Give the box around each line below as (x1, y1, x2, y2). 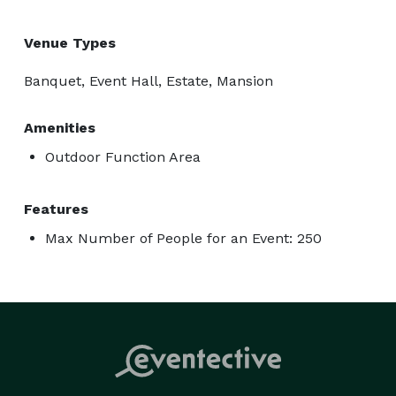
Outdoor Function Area (45, 148, 201, 165)
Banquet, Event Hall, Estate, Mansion (24, 72, 273, 89)
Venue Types (24, 34, 116, 51)
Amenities (24, 118, 95, 136)
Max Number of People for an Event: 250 (45, 229, 322, 247)
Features (24, 200, 88, 217)
